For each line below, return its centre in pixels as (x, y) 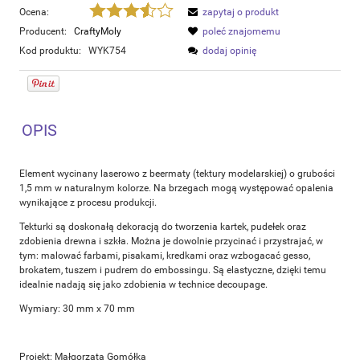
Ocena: (34, 12)
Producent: (44, 32)
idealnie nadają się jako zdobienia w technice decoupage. (143, 285)
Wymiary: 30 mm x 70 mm (77, 309)
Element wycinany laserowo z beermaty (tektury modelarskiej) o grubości (177, 174)
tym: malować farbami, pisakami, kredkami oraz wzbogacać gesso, (165, 256)
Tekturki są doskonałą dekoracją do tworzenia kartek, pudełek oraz (163, 227)
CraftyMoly (98, 32)
